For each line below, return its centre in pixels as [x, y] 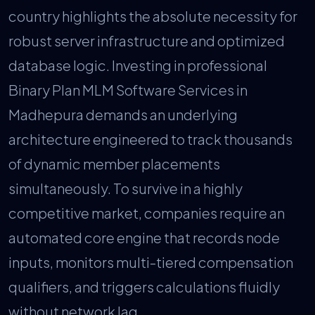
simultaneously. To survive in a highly [126, 188]
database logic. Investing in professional [138, 65]
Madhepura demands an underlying [123, 115]
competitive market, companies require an [147, 213]
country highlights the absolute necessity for [153, 16]
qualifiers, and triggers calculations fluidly [144, 287]
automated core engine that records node [144, 238]
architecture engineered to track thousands [150, 139]
